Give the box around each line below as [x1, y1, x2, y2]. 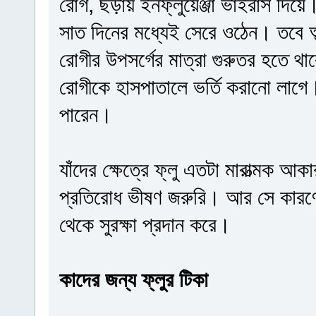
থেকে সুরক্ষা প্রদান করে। [59, 212, 231, 236]
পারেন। [59, 102, 112, 126]
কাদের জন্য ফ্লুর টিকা [59, 267, 208, 291]
